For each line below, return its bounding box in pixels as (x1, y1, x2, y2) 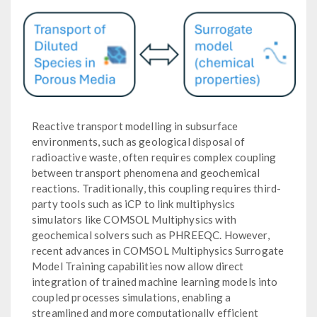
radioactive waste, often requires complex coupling (32, 150, 277, 163)
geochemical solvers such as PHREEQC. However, (32, 228, 270, 241)
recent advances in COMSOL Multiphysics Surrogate (32, 243, 284, 257)
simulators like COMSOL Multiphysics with (32, 212, 236, 226)
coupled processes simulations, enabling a (32, 290, 231, 304)
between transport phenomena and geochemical (32, 166, 260, 179)
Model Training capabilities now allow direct (32, 259, 244, 272)
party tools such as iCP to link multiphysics (32, 197, 236, 210)
